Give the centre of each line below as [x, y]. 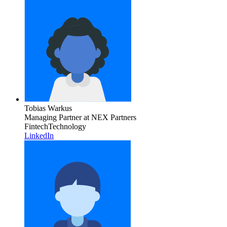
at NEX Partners [109, 117]
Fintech [36, 126]
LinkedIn [39, 135]
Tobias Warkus [48, 108]
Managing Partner [53, 117]
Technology [67, 126]
